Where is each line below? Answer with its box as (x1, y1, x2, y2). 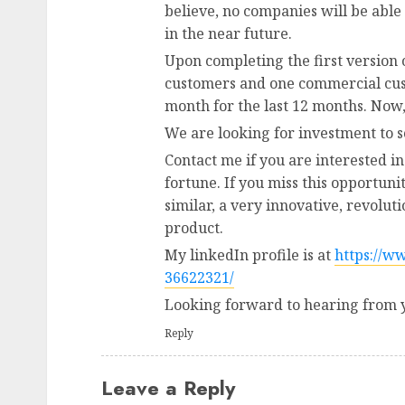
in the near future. (165, 23, 292, 43)
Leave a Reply (101, 372, 235, 402)
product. (165, 217, 223, 238)
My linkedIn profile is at (165, 244, 334, 265)
